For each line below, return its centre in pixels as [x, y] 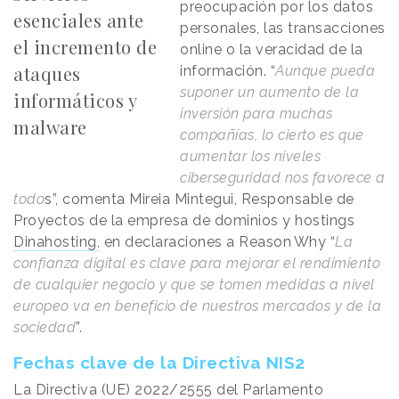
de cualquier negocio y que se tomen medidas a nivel [194, 285]
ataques [47, 74]
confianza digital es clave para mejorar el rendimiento [197, 264]
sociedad [45, 328]
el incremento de [85, 47]
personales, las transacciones [283, 28]
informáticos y [75, 101]
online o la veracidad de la [272, 50]
